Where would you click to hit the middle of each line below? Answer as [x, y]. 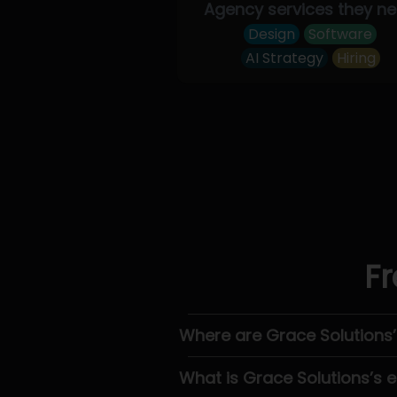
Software [341, 34]
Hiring [356, 58]
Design [272, 34]
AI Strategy [284, 58]
